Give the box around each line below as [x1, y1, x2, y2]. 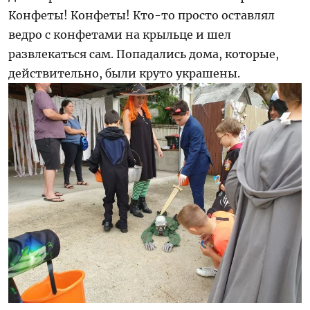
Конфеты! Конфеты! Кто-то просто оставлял [8, 8, 275, 22]
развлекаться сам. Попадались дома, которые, [8, 46, 280, 61]
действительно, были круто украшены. [8, 66, 241, 80]
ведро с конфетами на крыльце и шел [8, 27, 232, 42]
